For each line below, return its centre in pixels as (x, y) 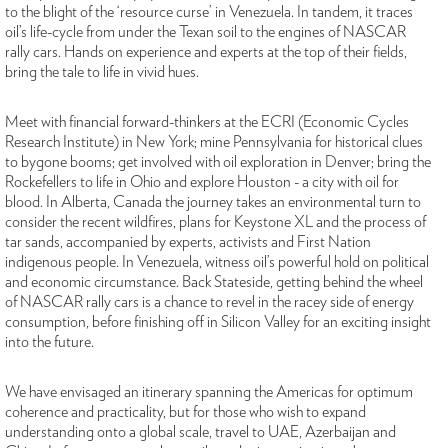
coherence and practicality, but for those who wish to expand (185, 411)
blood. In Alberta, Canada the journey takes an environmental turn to (213, 201)
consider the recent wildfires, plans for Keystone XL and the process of (215, 221)
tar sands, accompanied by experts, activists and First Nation (188, 241)
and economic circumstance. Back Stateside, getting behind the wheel (214, 281)
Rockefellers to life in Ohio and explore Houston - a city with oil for (202, 181)
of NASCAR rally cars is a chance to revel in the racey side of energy (209, 301)
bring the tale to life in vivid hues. (104, 71)
